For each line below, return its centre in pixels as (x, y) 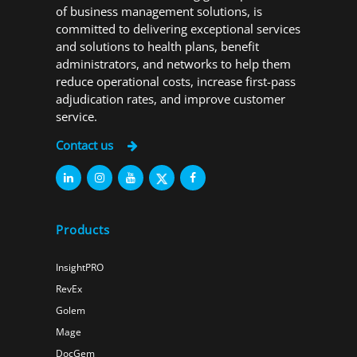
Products (83, 229)
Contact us (86, 145)
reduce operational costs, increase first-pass (176, 81)
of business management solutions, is (159, 11)
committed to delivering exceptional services (178, 28)
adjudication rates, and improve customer (171, 98)
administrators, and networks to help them (174, 63)
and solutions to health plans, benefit (158, 46)
